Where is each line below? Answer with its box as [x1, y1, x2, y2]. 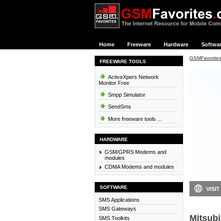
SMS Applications [98, 197, 140, 203]
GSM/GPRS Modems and [104, 148, 166, 155]
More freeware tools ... [106, 115, 162, 122]
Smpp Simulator [106, 92, 146, 98]
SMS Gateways [98, 206, 136, 212]
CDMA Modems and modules [104, 164, 174, 170]
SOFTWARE [100, 184, 128, 190]
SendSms [106, 104, 131, 110]
